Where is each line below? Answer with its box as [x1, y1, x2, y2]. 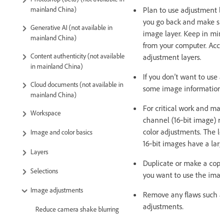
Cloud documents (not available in [30, 80, 123, 89]
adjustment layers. [143, 52, 201, 62]
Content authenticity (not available [30, 52, 125, 60]
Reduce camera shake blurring [35, 205, 119, 214]
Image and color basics [30, 128, 92, 137]
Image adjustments [30, 185, 83, 194]
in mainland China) [30, 62, 83, 71]
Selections [30, 166, 58, 175]
